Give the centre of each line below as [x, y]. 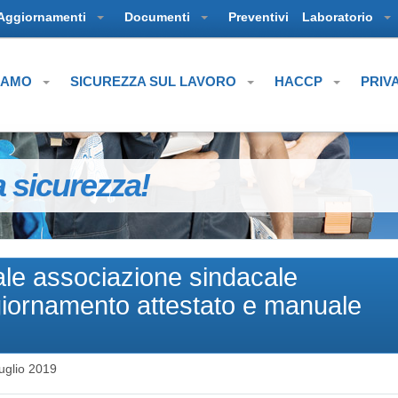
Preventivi [259, 17]
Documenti [159, 17]
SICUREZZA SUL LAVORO [155, 81]
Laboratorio [339, 17]
